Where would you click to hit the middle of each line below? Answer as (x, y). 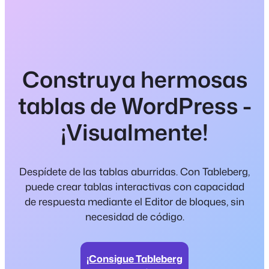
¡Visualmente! (134, 132)
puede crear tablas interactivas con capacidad (134, 186)
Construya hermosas (134, 80)
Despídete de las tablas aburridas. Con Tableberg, (134, 171)
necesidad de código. (134, 216)
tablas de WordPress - (134, 106)
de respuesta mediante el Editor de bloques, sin (134, 201)
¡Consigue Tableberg (134, 258)
